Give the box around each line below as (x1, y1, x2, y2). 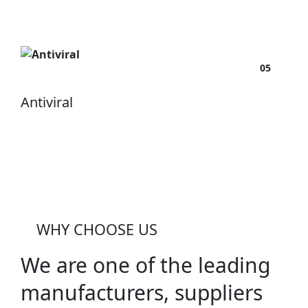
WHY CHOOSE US (36, 219, 157, 240)
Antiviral (21, 93, 73, 112)
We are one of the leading (21, 251, 270, 280)
